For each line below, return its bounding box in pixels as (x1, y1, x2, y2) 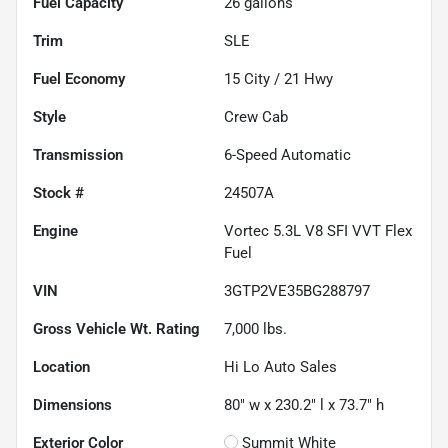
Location (33, 357, 90, 376)
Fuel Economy (33, 69, 125, 88)
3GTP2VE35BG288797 (224, 281, 370, 300)
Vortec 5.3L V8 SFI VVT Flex (224, 221, 412, 240)
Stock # (33, 183, 84, 202)
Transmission (33, 145, 123, 164)
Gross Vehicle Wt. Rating (33, 319, 200, 338)
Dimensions (33, 395, 112, 414)
